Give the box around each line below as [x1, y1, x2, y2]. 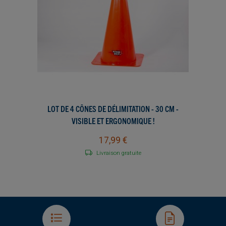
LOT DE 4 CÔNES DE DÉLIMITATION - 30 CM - [47, 103, 179, 114]
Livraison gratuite [96, 149, 141, 156]
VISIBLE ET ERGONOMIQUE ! [71, 115, 155, 126]
